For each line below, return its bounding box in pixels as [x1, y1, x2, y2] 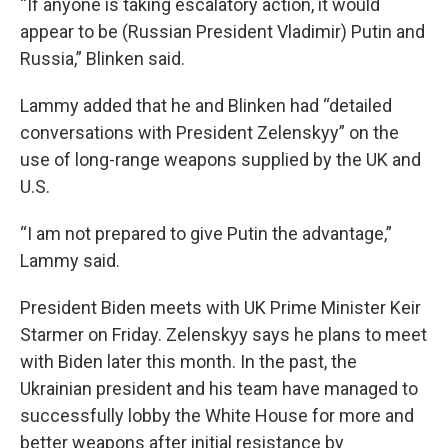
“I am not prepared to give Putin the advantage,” [20, 223, 392, 244]
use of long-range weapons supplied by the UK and [20, 149, 421, 170]
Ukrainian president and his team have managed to [20, 378, 418, 399]
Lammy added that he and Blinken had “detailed [20, 95, 392, 116]
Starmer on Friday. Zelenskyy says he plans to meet [20, 324, 427, 345]
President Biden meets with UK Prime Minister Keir [20, 297, 421, 318]
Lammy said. [20, 250, 124, 271]
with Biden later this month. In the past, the [20, 351, 357, 372]
